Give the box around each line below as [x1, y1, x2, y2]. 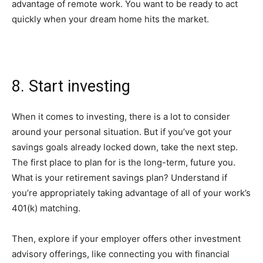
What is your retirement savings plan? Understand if [12, 171, 227, 183]
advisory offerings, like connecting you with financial [12, 248, 230, 259]
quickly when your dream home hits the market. [12, 13, 209, 25]
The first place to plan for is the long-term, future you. [12, 156, 235, 168]
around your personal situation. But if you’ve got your [12, 126, 232, 137]
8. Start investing [12, 76, 130, 96]
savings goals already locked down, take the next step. [12, 141, 238, 153]
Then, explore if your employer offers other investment [12, 232, 241, 244]
